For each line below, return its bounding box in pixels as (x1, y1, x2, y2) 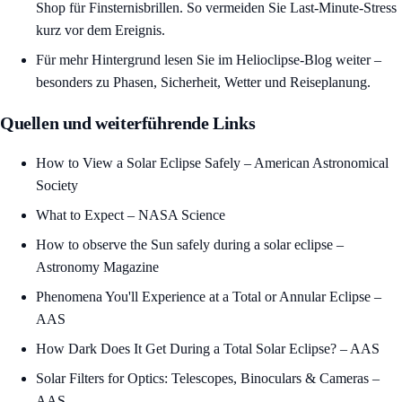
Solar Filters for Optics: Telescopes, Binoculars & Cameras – (36, 371, 380, 387)
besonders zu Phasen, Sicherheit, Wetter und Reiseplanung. (36, 74, 371, 91)
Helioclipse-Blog (236, 52, 332, 68)
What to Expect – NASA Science (36, 207, 225, 223)
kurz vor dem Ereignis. (36, 22, 165, 39)
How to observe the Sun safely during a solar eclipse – (36, 237, 344, 253)
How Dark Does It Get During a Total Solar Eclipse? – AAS (36, 341, 380, 357)
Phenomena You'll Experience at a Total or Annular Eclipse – (36, 289, 381, 305)
